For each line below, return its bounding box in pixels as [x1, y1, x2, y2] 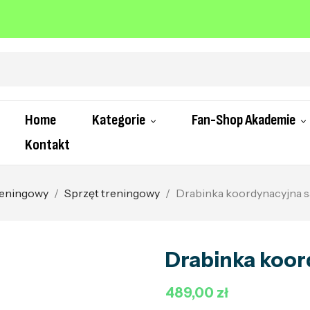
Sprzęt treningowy [64, 186, 160, 200]
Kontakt [24, 136, 70, 154]
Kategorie [91, 111, 145, 129]
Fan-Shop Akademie [191, 111, 295, 129]
